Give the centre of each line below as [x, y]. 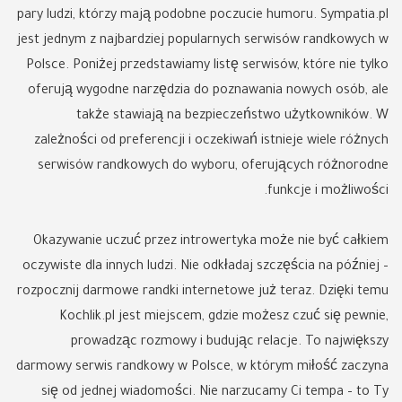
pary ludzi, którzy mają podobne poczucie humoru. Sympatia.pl [203, 16]
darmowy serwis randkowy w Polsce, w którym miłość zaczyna [202, 368]
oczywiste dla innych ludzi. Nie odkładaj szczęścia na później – [205, 267]
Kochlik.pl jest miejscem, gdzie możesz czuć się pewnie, [224, 318]
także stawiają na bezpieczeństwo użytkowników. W [232, 117]
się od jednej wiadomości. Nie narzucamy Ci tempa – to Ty [215, 393]
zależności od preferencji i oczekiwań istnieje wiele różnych [211, 142]
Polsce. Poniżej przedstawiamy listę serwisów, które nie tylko [207, 66]
